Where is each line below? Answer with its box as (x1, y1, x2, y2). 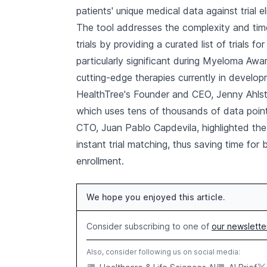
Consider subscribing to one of (86, 221, 212, 231)
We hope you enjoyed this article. (86, 192, 225, 202)
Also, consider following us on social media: (86, 247, 240, 256)
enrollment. (76, 155, 124, 167)
